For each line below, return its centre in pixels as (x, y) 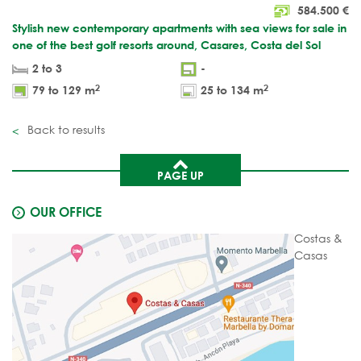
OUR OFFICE (66, 212)
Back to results (64, 130)
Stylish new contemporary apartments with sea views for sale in (179, 28)
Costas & (318, 239)
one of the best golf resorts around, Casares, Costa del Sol (166, 45)
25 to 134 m (232, 90)
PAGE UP (180, 176)
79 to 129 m (64, 90)
